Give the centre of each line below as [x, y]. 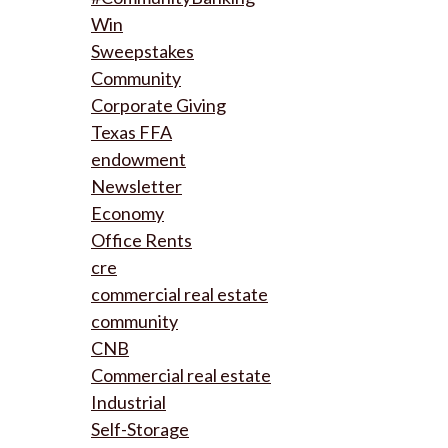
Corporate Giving [158, 105]
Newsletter [136, 186]
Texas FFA [131, 132]
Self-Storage [140, 429]
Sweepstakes [142, 51]
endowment [138, 159]
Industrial [128, 402]
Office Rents [141, 240]
